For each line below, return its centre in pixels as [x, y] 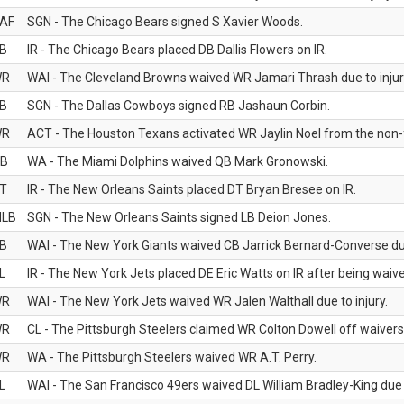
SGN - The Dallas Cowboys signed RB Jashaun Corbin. [179, 106]
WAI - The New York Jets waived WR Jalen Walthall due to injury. [207, 301]
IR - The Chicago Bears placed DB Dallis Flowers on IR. [177, 50]
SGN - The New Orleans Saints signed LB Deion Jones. [179, 217]
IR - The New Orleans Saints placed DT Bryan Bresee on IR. [192, 189]
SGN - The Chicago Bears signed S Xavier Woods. [165, 22]
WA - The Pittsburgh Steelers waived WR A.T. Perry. [172, 357]
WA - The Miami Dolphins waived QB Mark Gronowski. [178, 161]
